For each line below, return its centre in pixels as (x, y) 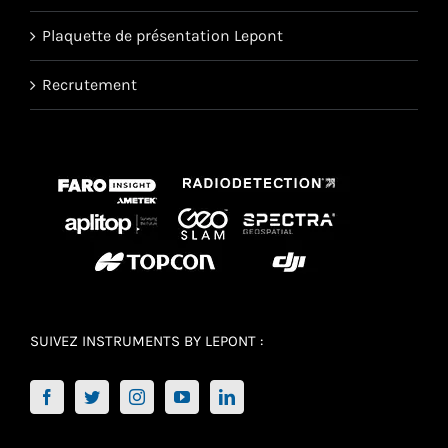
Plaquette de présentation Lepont (162, 36)
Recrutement (89, 85)
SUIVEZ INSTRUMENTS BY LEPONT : (146, 341)
